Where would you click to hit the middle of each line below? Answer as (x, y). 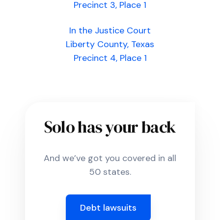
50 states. (110, 172)
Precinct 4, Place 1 (110, 58)
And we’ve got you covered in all (110, 158)
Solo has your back (110, 127)
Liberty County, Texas (110, 44)
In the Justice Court (110, 30)
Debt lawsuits (108, 208)
